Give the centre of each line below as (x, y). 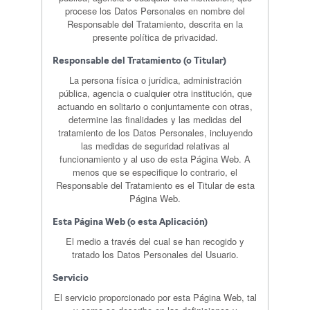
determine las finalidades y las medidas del (155, 119)
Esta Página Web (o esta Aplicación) (130, 222)
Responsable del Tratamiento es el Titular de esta (155, 185)
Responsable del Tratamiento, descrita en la (155, 24)
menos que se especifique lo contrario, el (155, 172)
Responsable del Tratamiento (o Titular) (139, 61)
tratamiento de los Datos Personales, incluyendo (155, 133)
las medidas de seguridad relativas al (155, 146)
